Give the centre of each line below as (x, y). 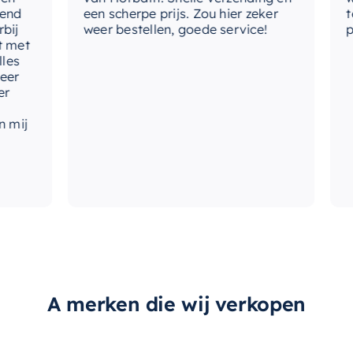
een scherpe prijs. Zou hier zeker (158, 14)
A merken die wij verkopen (176, 304)
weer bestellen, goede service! (153, 30)
